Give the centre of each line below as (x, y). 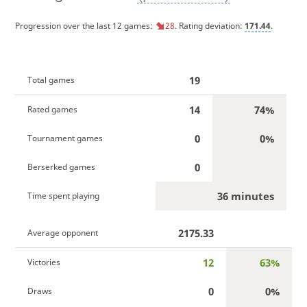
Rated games (52, 109)
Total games (51, 79)
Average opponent (62, 232)
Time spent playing (63, 195)
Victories (44, 262)
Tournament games (65, 138)
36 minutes (245, 196)
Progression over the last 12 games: (85, 25)
